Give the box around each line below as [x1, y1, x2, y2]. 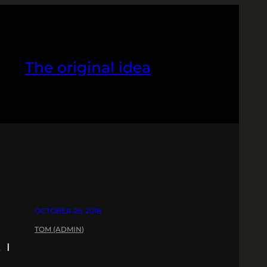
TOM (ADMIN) [35, 224, 85, 234]
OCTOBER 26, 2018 [35, 206, 102, 215]
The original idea [25, 58, 151, 77]
